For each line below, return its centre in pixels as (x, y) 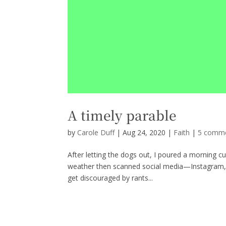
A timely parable (122, 115)
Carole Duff (96, 133)
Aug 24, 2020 (144, 133)
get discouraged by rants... (110, 178)
